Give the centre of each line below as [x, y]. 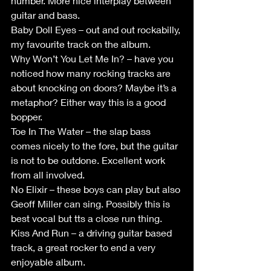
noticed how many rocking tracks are [92, 73]
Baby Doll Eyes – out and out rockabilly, [97, 29]
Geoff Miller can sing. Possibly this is [92, 204]
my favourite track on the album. [81, 44]
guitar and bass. [45, 15]
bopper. [27, 116]
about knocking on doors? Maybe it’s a [95, 87]
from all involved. [49, 175]
